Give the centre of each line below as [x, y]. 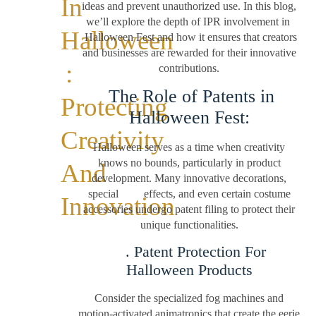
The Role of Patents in [189, 96]
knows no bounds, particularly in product [189, 162]
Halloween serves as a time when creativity [189, 147]
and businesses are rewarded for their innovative [189, 52]
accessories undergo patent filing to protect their [189, 209]
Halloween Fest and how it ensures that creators [189, 37]
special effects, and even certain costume [189, 193]
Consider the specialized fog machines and [189, 298]
